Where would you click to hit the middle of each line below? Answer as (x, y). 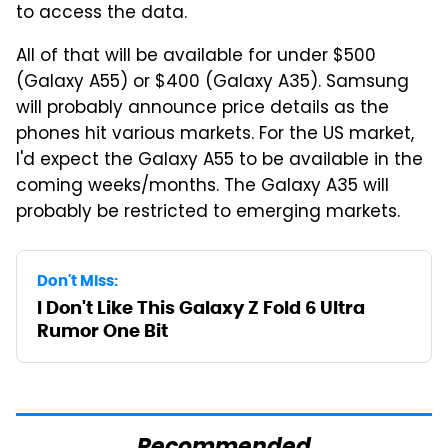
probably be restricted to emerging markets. (208, 212)
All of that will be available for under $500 (196, 56)
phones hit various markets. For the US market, (215, 134)
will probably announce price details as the (202, 108)
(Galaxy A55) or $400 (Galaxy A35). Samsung (212, 82)
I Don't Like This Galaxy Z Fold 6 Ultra (201, 307)
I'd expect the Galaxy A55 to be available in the (219, 160)
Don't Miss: (77, 280)
